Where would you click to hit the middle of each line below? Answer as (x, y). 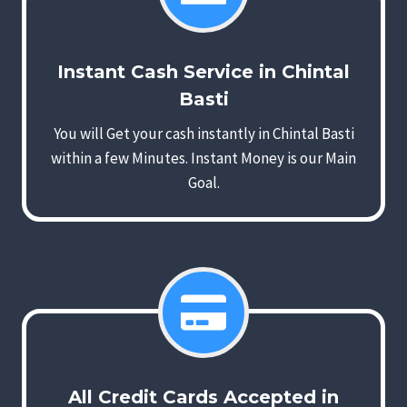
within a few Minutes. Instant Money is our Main (203, 159)
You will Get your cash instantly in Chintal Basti (203, 134)
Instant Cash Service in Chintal (203, 72)
